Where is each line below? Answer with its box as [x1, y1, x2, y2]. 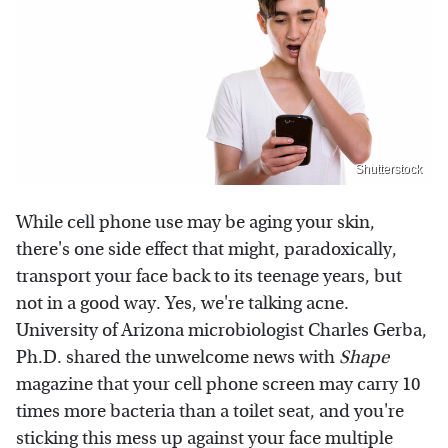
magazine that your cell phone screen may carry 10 [16, 373, 420, 395]
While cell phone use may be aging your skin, [16, 211, 375, 233]
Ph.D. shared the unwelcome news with [16, 346, 339, 368]
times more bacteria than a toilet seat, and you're [16, 400, 404, 422]
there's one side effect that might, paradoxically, [16, 238, 397, 260]
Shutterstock [355, 161, 422, 176]
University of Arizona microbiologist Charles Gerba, [16, 319, 427, 341]
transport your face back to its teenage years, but [16, 265, 402, 287]
